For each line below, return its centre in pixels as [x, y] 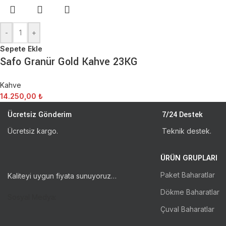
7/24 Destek [182, 115]
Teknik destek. [186, 131]
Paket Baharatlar [188, 175]
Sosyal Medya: [32, 197]
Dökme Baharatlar [190, 192]
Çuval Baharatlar [187, 209]
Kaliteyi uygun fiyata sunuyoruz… [62, 176]
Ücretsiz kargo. [33, 131]
